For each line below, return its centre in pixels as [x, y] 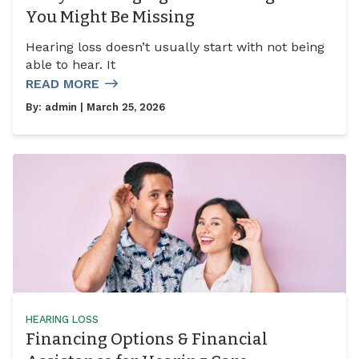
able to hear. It [71, 64]
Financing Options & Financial [147, 339]
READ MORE [63, 83]
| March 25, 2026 [121, 107]
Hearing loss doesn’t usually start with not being [175, 46]
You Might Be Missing [110, 16]
